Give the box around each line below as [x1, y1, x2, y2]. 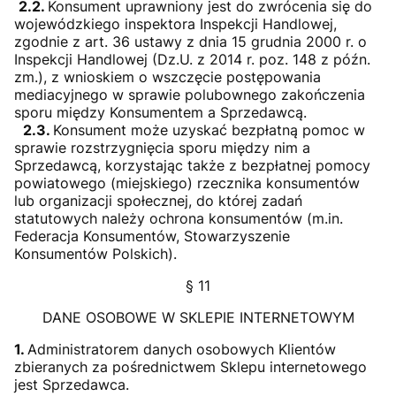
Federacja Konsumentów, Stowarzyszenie [14, 227, 290, 245]
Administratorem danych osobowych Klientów [27, 340, 336, 358]
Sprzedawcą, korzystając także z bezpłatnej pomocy [14, 156, 370, 174]
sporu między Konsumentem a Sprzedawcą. [14, 103, 307, 121]
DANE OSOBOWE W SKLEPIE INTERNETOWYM [42, 308, 354, 326]
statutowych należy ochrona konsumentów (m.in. [14, 209, 343, 227]
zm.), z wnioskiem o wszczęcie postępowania [14, 68, 321, 86]
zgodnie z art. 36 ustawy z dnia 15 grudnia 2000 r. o [14, 33, 367, 50]
